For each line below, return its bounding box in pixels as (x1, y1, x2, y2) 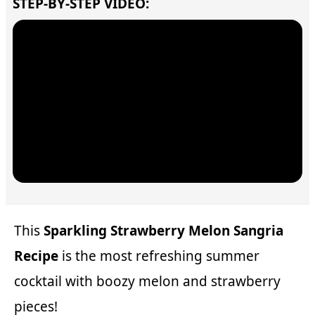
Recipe (14, 246, 58, 265)
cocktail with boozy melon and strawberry (14, 271, 281, 290)
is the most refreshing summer (58, 246, 259, 265)
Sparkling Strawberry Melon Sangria (44, 221, 283, 240)
